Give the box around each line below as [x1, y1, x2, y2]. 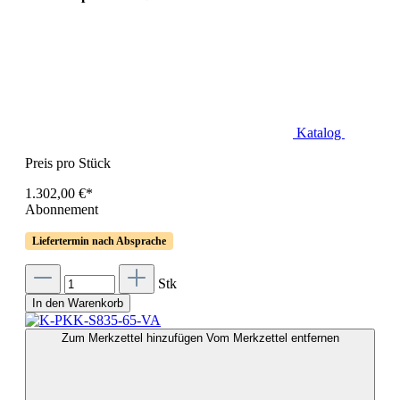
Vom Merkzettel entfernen [205, 330, 339, 345]
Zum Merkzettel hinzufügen [61, 330, 206, 345]
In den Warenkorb [32, 296, 123, 310]
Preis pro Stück [25, 154, 111, 171]
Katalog [296, 124, 345, 140]
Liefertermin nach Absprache [32, 234, 166, 247]
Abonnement [25, 201, 98, 217]
